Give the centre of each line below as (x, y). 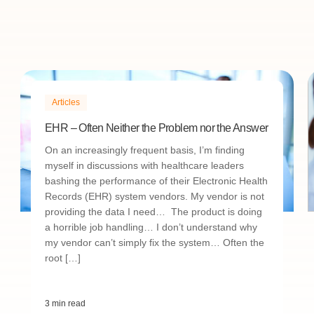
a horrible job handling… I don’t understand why (151, 227)
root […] (63, 258)
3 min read (65, 303)
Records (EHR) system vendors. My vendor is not (155, 196)
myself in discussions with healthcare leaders (144, 165)
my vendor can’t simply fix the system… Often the (155, 243)
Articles (66, 102)
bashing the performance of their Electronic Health (156, 181)
